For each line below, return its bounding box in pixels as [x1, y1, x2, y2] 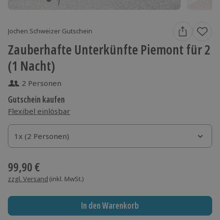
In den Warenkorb [81, 200, 139, 212]
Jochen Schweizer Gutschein [8, 27, 92, 36]
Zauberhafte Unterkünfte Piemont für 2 [8, 40, 210, 58]
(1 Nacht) [8, 56, 55, 75]
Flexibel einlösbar [8, 106, 70, 116]
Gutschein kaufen [8, 93, 65, 105]
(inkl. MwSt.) [49, 174, 84, 183]
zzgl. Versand [8, 174, 48, 183]
